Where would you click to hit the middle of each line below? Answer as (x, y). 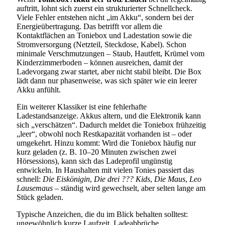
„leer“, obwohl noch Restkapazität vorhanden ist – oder (104, 134)
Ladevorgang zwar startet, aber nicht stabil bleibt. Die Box (109, 71)
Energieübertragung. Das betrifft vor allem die (89, 26)
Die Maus (170, 179)
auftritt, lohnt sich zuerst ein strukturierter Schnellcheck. (104, 8)
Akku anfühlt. (39, 89)
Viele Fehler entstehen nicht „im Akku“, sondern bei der (105, 17)
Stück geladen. (40, 197)
